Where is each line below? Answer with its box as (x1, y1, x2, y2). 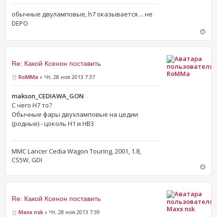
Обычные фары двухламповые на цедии (12, 110, 139, 119)
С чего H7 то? (12, 101, 52, 110)
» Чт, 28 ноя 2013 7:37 (38, 73, 95, 80)
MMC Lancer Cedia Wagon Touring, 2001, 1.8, (12, 147, 141, 156)
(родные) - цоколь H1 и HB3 (12, 119, 94, 128)
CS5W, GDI (12, 155, 43, 165)
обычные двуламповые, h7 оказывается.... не (12, 9, 153, 18)
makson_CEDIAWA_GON (12, 92, 84, 101)
